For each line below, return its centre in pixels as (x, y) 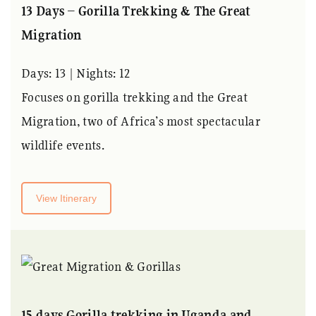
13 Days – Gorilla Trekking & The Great (136, 11)
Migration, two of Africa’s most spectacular (141, 121)
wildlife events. (63, 145)
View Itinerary (66, 198)
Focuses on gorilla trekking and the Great (135, 97)
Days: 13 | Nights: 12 (76, 73)
